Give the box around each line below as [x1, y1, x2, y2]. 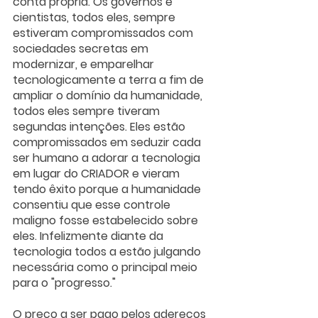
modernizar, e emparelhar [13, 56, 157, 73]
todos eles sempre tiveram [13, 103, 163, 120]
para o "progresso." [13, 275, 116, 292]
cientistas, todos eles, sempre [13, 9, 178, 26]
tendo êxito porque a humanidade [13, 181, 204, 198]
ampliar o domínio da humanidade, [13, 87, 205, 104]
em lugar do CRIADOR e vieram [13, 165, 182, 182]
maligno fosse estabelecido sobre [13, 212, 201, 229]
